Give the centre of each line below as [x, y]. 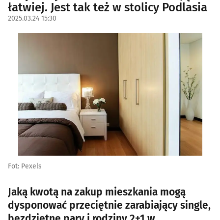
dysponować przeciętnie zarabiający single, [109, 205]
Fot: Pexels [25, 166]
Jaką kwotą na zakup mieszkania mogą [97, 192]
